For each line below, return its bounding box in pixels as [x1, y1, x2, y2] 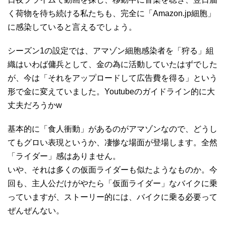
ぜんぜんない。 [8, 206, 64, 215]
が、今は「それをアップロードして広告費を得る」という [8, 73, 217, 82]
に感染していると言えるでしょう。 [8, 22, 137, 31]
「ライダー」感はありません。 [8, 151, 121, 160]
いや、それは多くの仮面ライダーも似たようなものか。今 [8, 165, 217, 174]
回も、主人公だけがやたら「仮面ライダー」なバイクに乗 [8, 179, 217, 188]
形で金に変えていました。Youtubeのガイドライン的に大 [8, 87, 215, 96]
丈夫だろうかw [8, 100, 62, 109]
